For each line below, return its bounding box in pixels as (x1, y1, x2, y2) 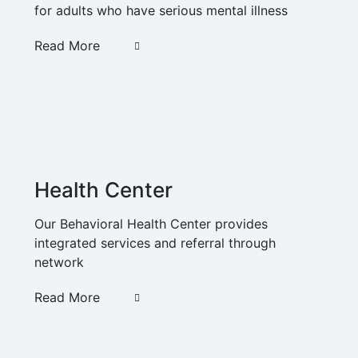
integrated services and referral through (34, 234, 276, 251)
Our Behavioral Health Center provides (34, 215, 268, 232)
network (34, 253, 84, 270)
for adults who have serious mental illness (34, 2, 288, 18)
